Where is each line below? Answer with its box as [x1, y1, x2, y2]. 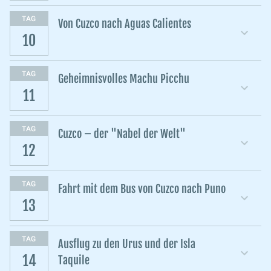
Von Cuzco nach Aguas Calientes [58, 17, 191, 31]
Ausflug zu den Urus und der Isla [58, 237, 195, 251]
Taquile [58, 253, 90, 267]
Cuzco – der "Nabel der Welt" [58, 127, 186, 141]
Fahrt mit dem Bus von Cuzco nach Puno [58, 182, 226, 196]
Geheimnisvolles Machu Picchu [58, 72, 189, 86]
